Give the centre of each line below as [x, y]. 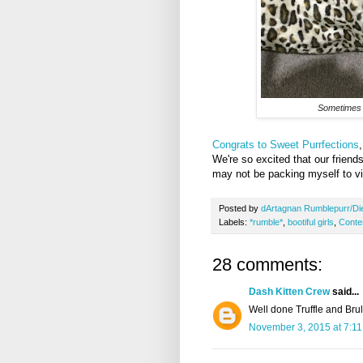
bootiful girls [311, 222]
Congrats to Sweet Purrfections [286, 145]
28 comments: [267, 265]
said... [344, 292]
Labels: [234, 222]
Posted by [240, 209]
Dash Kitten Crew [289, 292]
